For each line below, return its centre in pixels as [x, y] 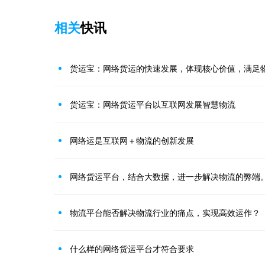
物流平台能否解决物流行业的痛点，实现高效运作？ [165, 213]
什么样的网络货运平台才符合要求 [132, 249]
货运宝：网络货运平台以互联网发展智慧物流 [153, 104]
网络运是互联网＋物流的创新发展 [132, 140]
